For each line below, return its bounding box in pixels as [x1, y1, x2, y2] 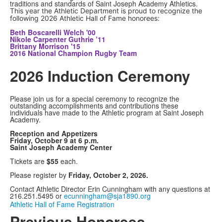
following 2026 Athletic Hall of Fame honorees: [10, 14, 160, 23]
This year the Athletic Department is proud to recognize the [10, 6, 202, 15]
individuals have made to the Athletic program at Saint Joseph [10, 108, 204, 118]
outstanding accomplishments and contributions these [10, 101, 178, 111]
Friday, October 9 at [10, 135, 78, 146]
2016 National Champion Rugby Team [10, 48, 137, 58]
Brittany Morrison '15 [10, 41, 80, 52]
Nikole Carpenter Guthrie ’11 [10, 34, 106, 45]
